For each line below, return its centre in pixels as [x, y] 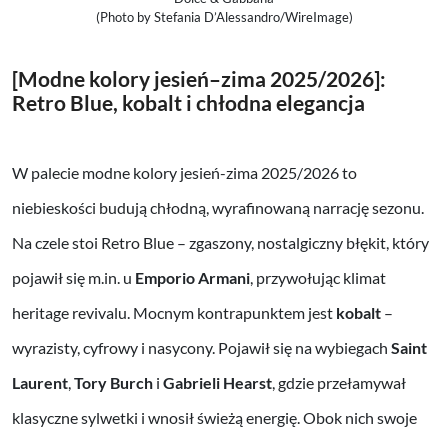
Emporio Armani [192, 278]
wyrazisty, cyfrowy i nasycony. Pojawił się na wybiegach [201, 348]
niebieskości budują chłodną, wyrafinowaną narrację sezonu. [218, 208]
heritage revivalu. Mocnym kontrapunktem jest [174, 313]
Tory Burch [113, 383]
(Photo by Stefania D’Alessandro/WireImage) [224, 16]
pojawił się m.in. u [73, 278]
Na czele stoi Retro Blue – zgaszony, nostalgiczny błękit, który [220, 243]
